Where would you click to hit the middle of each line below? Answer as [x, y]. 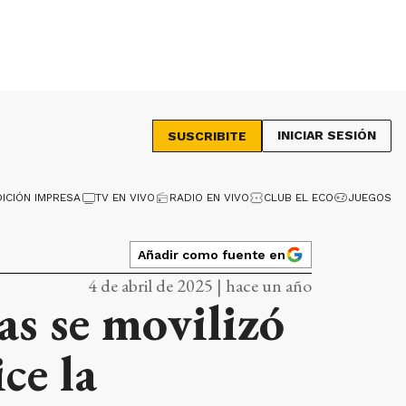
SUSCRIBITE [207, 136]
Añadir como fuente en [212, 254]
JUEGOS [370, 198]
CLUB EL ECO [299, 198]
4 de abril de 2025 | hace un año [200, 285]
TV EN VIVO [125, 198]
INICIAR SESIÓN [327, 135]
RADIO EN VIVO [209, 198]
